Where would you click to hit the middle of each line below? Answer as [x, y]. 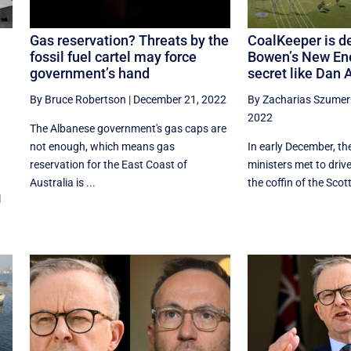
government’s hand [89, 74]
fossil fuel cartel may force [113, 57]
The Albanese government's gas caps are [128, 129]
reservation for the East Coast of [108, 165]
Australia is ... [62, 183]
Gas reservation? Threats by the [129, 41]
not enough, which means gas [102, 147]
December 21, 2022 [179, 100]
